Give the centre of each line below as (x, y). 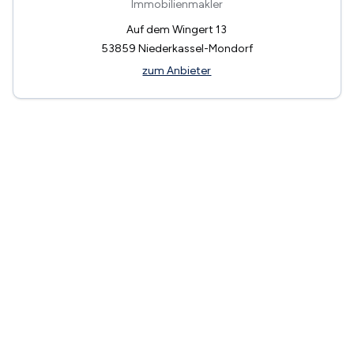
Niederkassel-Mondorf (195, 48)
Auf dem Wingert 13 (177, 29)
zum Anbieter (177, 70)
